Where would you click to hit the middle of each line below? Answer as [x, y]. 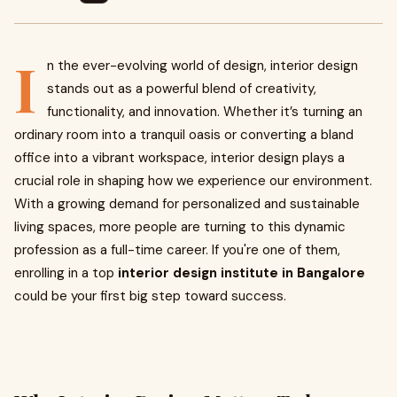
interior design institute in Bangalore [241, 273]
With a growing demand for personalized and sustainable [187, 204]
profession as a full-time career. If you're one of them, [177, 250]
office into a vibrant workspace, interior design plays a [179, 158]
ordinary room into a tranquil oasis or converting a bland [184, 135]
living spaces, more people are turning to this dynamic [180, 227]
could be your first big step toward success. [150, 296]
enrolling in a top [66, 273]
